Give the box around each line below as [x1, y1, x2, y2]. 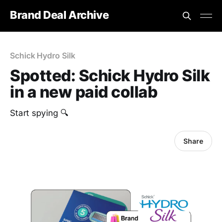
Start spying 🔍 [10, 108, 68, 118]
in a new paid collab [10, 82, 158, 102]
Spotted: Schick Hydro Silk [10, 66, 210, 85]
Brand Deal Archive [10, 8, 109, 21]
